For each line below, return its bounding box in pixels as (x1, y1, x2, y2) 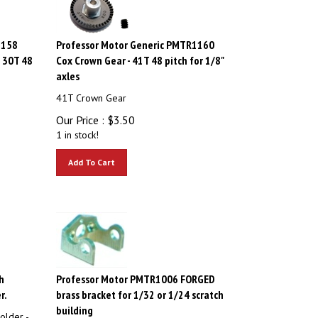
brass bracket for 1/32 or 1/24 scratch (56, 281, 224, 295)
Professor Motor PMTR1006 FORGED (56, 265, 216, 280)
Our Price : (56, 106, 105, 121)
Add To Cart (68, 150, 116, 161)
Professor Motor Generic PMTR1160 (56, 31, 215, 45)
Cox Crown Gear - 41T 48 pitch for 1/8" (56, 47, 224, 61)
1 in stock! (56, 122, 99, 135)
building (56, 297, 94, 311)
